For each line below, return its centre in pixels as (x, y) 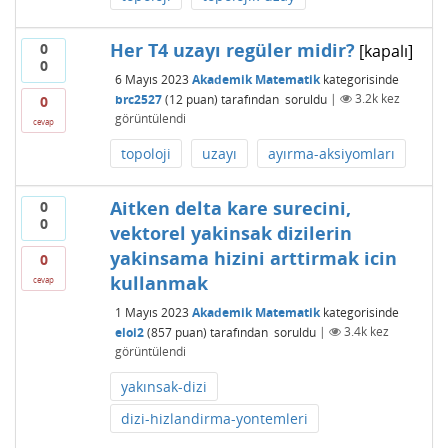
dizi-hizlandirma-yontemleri (214, 418)
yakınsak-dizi (163, 386)
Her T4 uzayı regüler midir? (232, 49)
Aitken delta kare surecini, (230, 207)
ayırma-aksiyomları (331, 153)
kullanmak (158, 282)
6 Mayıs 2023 (151, 79)
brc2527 (138, 99)
